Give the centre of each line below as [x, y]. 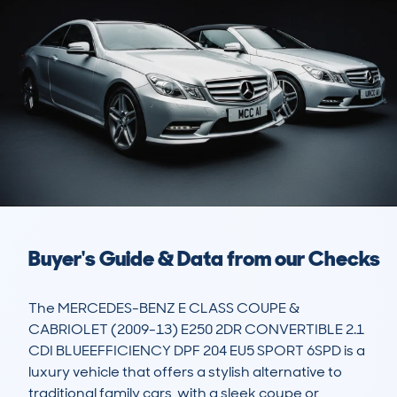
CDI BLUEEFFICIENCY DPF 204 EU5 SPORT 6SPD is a [197, 351]
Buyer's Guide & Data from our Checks [204, 259]
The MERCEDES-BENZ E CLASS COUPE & [164, 308]
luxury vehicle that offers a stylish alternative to [185, 372]
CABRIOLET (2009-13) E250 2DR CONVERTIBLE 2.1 [196, 330]
